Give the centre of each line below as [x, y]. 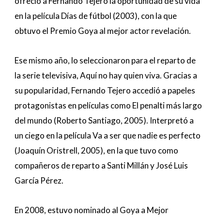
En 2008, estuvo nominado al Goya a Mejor [92, 210]
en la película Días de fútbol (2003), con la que [96, 16]
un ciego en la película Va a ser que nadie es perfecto [108, 135]
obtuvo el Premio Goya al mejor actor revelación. [103, 31]
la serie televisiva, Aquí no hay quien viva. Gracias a [106, 75]
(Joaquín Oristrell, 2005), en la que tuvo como [96, 150]
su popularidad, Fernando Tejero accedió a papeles [105, 90]
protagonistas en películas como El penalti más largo [108, 105]
